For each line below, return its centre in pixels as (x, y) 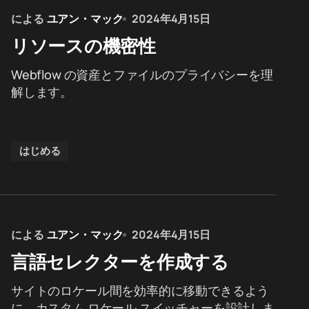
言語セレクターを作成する (120, 261)
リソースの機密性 (83, 46)
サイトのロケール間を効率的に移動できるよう (140, 290)
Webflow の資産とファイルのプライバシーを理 (142, 74)
